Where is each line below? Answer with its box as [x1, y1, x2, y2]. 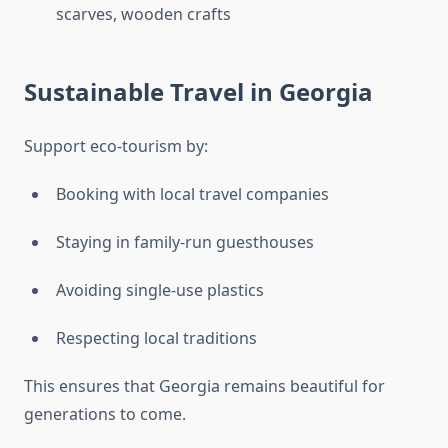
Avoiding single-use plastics [56, 279, 264, 302]
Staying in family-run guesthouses [56, 231, 314, 254]
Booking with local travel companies [56, 183, 329, 206]
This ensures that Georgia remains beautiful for [24, 375, 385, 398]
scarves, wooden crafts [56, 3, 231, 26]
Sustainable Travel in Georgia [24, 75, 373, 109]
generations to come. [24, 403, 186, 426]
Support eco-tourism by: [24, 135, 208, 158]
